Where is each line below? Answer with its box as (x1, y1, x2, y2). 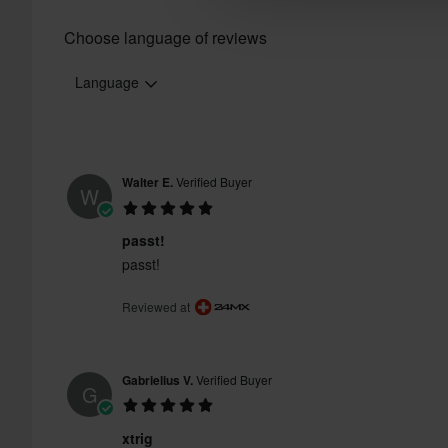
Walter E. (122, 173, 173, 192)
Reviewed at (122, 297, 193, 315)
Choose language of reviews (64, 26, 267, 50)
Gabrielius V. (122, 370, 193, 389)
